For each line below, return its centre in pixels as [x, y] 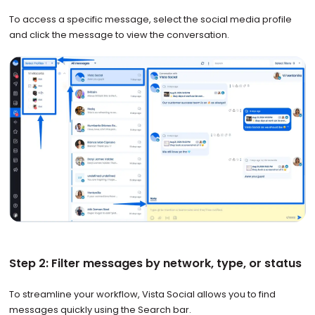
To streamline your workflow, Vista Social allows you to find [142, 294]
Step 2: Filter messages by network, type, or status [155, 264]
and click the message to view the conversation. [120, 34]
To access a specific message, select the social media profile [150, 19]
